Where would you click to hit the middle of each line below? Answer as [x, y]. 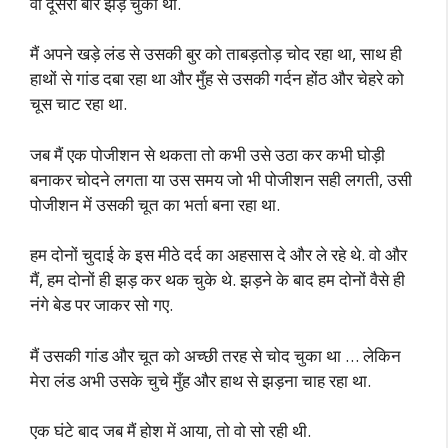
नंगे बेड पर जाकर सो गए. [101, 304]
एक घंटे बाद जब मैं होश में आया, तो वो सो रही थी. [170, 430]
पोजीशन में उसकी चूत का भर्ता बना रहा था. [155, 204]
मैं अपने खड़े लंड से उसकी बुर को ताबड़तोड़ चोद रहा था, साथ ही [216, 53]
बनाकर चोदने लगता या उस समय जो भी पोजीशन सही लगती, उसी [221, 179]
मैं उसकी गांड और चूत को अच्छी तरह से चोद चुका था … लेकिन [215, 355]
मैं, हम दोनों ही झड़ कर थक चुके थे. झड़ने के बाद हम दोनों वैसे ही [217, 279]
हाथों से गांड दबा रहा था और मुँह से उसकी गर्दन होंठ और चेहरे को [217, 78]
